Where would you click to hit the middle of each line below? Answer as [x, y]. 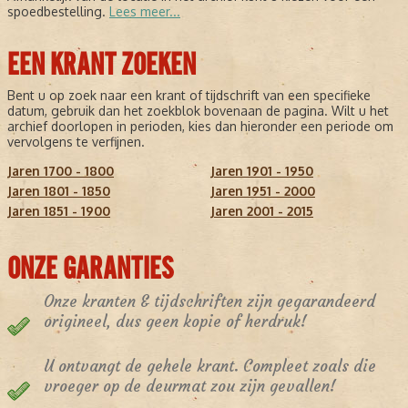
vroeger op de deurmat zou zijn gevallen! [190, 387]
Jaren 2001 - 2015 [262, 211]
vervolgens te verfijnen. [76, 142]
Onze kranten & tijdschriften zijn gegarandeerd [209, 302]
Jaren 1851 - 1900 [59, 211]
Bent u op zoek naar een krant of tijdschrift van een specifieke [189, 96]
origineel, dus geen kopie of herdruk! [175, 322]
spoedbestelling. [58, 12]
